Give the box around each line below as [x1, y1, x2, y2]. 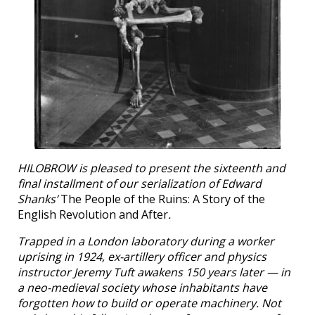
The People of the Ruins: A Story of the [60, 191, 265, 207]
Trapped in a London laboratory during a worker [18, 233, 274, 249]
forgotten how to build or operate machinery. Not [18, 295, 281, 311]
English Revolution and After [18, 207, 168, 222]
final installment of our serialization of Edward [18, 176, 262, 191]
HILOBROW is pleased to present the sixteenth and [18, 160, 285, 176]
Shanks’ [18, 191, 60, 207]
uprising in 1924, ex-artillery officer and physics [18, 249, 266, 264]
